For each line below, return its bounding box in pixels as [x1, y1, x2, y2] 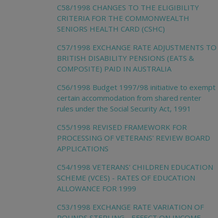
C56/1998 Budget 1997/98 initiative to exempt [57, 82, 216, 92]
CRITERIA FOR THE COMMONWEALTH [57, 13, 189, 23]
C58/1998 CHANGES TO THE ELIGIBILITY [57, 2, 199, 12]
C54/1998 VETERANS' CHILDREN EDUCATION [57, 162, 213, 172]
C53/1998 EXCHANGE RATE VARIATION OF [57, 201, 204, 212]
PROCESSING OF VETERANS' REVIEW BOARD [57, 132, 210, 143]
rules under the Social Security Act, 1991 [57, 103, 191, 113]
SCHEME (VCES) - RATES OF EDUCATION [57, 172, 195, 182]
